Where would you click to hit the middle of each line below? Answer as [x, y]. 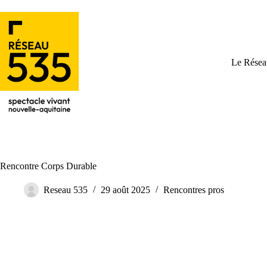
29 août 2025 [125, 190]
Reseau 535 [66, 190]
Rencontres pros [194, 190]
